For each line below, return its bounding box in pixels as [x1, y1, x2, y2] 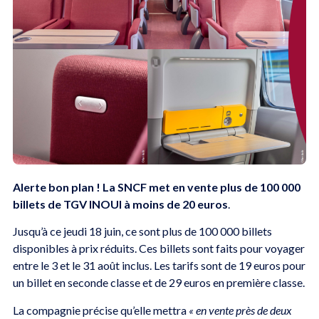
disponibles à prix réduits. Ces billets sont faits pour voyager [12, 241, 305, 256]
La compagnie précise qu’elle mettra [12, 303, 187, 317]
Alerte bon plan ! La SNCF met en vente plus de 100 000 [12, 179, 300, 194]
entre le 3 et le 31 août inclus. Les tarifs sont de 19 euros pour [12, 258, 305, 273]
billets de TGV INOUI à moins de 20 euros [12, 197, 228, 211]
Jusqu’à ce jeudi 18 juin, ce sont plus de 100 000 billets [12, 224, 272, 239]
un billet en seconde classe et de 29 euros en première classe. [12, 276, 305, 290]
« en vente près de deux [186, 303, 292, 317]
